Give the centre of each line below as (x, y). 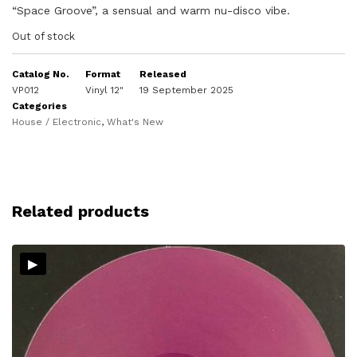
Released (163, 74)
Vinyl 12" (104, 90)
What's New (135, 122)
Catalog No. (41, 74)
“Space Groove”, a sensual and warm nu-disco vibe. (151, 10)
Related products (80, 211)
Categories (39, 106)
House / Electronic (57, 122)
